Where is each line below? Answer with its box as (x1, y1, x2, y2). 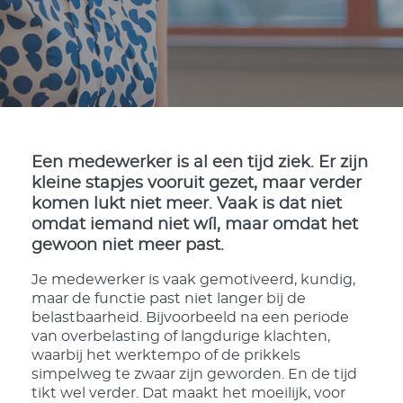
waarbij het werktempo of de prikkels (31, 348, 300, 363)
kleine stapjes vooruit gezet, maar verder (31, 175, 362, 192)
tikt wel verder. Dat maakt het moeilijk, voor (31, 386, 345, 400)
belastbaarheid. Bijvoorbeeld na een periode (31, 310, 349, 325)
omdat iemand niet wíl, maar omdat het (31, 217, 358, 233)
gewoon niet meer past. (31, 237, 228, 254)
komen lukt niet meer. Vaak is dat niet (31, 196, 342, 212)
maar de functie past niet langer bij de (31, 291, 306, 306)
